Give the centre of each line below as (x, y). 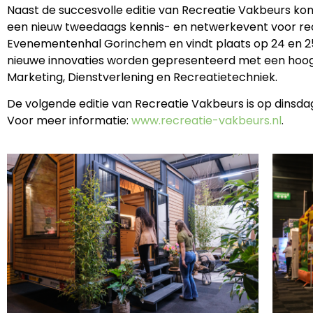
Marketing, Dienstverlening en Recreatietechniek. (142, 77)
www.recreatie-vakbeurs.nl (206, 121)
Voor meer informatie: (69, 121)
